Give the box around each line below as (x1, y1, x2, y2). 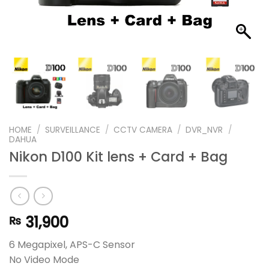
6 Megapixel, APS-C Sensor (9, 237, 135, 252)
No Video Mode (9, 252, 79, 267)
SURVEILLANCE (45, 124, 101, 136)
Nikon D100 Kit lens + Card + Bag (9, 147, 228, 167)
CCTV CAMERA (113, 124, 173, 136)
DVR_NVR (186, 124, 223, 136)
